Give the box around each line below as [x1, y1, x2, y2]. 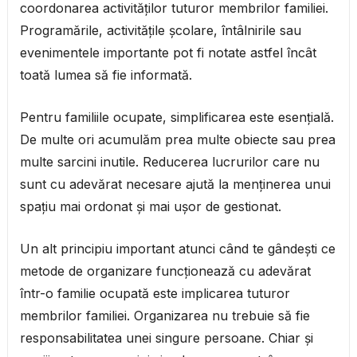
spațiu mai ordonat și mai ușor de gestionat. [19, 198, 281, 215]
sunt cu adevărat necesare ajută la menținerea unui [19, 176, 331, 193]
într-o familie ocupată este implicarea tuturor [19, 285, 290, 302]
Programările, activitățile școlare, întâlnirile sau [19, 22, 301, 39]
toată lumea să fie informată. [19, 67, 192, 84]
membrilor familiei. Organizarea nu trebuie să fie [19, 308, 310, 324]
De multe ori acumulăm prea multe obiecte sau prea [19, 131, 335, 148]
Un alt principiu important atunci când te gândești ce [19, 241, 335, 257]
